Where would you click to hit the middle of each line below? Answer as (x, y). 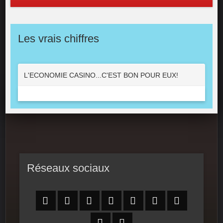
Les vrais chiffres (59, 39)
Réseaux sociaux (68, 168)
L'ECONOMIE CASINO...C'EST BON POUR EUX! (101, 75)
